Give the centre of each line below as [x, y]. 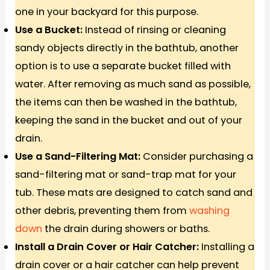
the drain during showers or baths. [126, 228]
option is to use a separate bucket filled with [123, 66]
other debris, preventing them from [102, 210]
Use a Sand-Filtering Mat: [79, 156]
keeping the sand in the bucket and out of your [129, 120]
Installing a [228, 246]
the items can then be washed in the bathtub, [126, 102]
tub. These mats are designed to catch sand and [134, 192]
